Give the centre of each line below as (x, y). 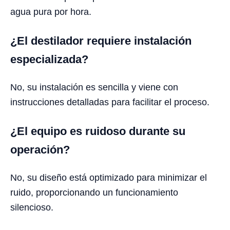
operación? (40, 150)
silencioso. (32, 208)
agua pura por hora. (51, 12)
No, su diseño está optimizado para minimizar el (109, 178)
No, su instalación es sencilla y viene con (94, 88)
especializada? (49, 60)
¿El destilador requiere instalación (101, 41)
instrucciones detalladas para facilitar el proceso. (110, 102)
